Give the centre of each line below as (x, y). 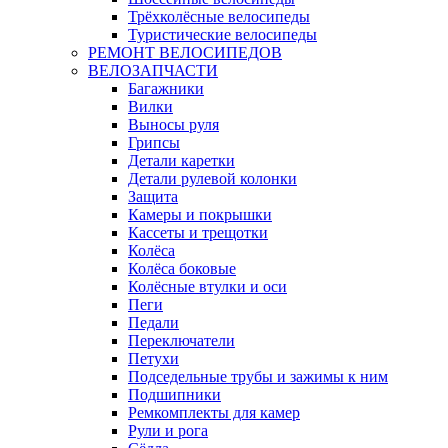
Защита (153, 196)
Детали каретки (181, 160)
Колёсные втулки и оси (207, 286)
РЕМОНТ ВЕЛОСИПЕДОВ (185, 52)
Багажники (166, 88)
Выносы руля (173, 124)
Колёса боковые (182, 268)
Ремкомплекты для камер (214, 412)
